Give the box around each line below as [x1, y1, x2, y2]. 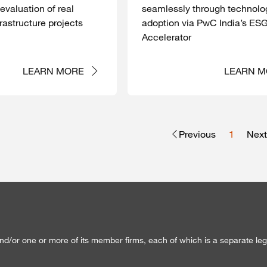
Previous [179, 128, 216, 141]
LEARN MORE [23, 65, 85, 77]
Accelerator [142, 31, 192, 44]
